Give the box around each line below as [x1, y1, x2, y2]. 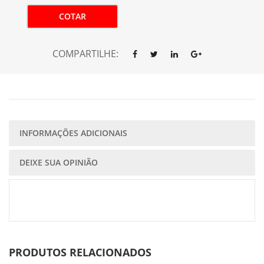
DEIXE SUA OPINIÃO [19, 157, 98, 168]
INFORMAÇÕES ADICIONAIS [19, 127, 127, 138]
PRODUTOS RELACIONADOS [9, 245, 151, 259]
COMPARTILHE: [52, 47, 118, 60]
